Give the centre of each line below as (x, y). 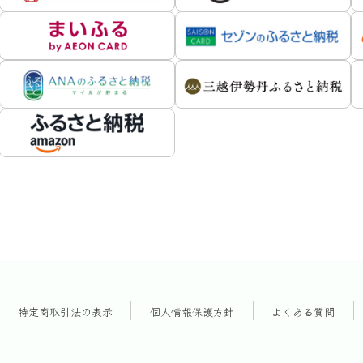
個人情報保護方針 (192, 312)
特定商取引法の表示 (65, 312)
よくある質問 (303, 312)
